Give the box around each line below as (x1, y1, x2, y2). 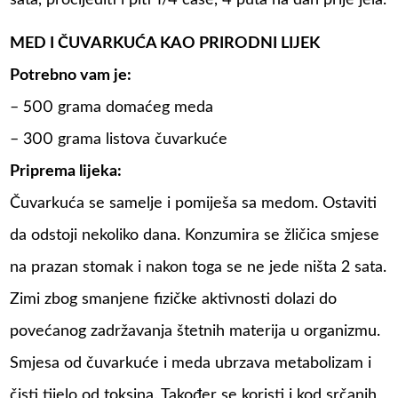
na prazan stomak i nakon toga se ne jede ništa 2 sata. (10, 259, 387, 276)
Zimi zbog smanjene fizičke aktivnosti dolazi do (10, 291, 338, 308)
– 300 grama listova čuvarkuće (10, 131, 228, 148)
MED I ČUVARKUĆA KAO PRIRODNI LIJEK (10, 36, 321, 52)
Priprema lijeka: (10, 163, 123, 180)
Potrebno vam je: (10, 68, 132, 84)
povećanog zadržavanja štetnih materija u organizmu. (10, 323, 381, 340)
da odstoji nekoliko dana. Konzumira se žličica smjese (10, 227, 380, 244)
